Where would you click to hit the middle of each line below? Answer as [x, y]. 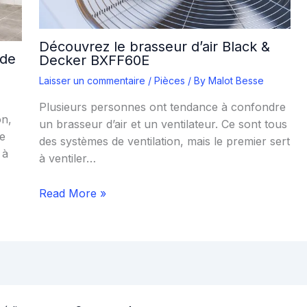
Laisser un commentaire [92, 80]
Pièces [169, 80]
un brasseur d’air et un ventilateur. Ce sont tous [163, 124]
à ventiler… [67, 158]
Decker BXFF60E [94, 60]
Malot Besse [236, 80]
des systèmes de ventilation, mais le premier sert [164, 141]
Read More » [72, 193]
